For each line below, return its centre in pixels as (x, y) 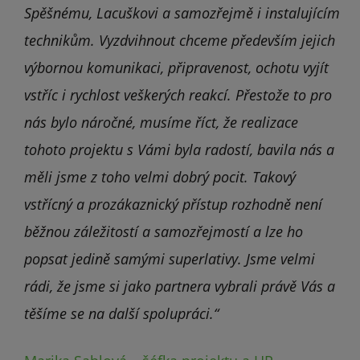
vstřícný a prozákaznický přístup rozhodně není (173, 205)
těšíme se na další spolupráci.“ (121, 314)
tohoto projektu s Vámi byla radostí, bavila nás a (179, 150)
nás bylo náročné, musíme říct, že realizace (161, 123)
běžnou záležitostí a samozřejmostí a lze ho (164, 232)
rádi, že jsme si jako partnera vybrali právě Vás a (180, 286)
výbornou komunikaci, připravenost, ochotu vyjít (176, 68)
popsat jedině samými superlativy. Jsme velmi (170, 259)
